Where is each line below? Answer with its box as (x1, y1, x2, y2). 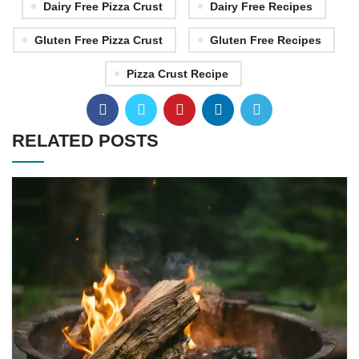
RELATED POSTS (12, 131, 159, 151)
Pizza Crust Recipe (127, 67, 228, 81)
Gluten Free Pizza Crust (34, 34, 163, 47)
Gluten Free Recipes (209, 34, 321, 47)
